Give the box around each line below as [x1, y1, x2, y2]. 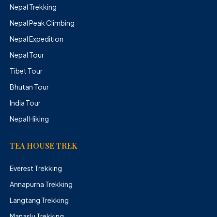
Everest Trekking [10, 163, 62, 172]
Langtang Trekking [10, 195, 69, 204]
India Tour [10, 98, 41, 107]
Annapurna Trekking [10, 179, 73, 188]
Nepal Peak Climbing [10, 18, 75, 27]
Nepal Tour [10, 50, 44, 59]
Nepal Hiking [10, 114, 49, 123]
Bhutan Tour [10, 82, 49, 91]
